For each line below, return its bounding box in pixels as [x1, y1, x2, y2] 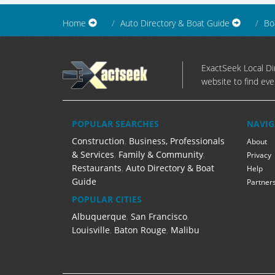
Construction [72, 135, 125, 147]
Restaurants [72, 162, 122, 174]
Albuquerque [72, 211, 126, 222]
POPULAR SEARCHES [72, 118, 159, 130]
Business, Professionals [129, 135, 225, 147]
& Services [72, 149, 114, 160]
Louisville [72, 224, 110, 236]
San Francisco [131, 211, 187, 222]
